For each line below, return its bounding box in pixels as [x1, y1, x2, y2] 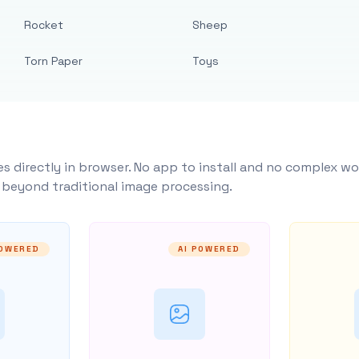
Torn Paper [24, 54, 83, 68]
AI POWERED [178, 244, 241, 254]
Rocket [24, 18, 64, 32]
